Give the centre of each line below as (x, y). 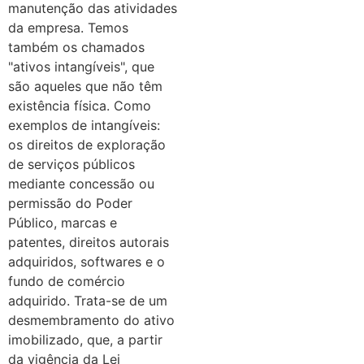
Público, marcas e (63, 222)
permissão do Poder (70, 203)
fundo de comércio (67, 281)
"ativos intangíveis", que (81, 66)
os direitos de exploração (87, 144)
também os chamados (76, 47)
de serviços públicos (71, 164)
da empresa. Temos (68, 27)
